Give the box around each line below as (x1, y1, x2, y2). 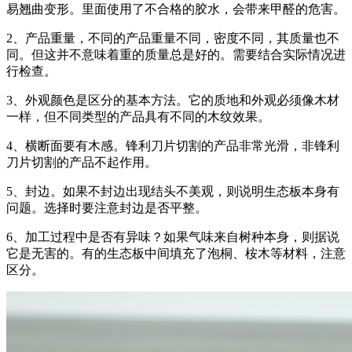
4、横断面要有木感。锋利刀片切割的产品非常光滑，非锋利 (6, 138, 339, 152)
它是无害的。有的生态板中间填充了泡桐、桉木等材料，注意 (6, 246, 346, 260)
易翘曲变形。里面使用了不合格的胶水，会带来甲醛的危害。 (6, 2, 346, 16)
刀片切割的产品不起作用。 (6, 155, 157, 169)
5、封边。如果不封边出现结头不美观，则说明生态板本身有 (6, 184, 339, 198)
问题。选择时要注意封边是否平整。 (6, 200, 207, 214)
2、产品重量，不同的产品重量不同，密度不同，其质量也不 (6, 31, 339, 45)
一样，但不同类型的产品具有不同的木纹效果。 (6, 109, 270, 123)
